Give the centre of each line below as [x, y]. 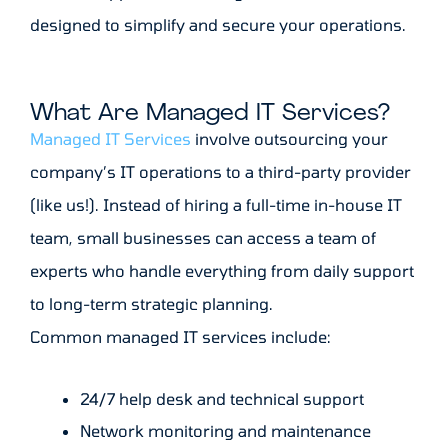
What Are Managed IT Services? [210, 114]
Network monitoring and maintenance [225, 431]
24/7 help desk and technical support [222, 399]
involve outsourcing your [289, 139]
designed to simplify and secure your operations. [218, 25]
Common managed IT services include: [180, 337]
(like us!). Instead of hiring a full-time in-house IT [216, 205]
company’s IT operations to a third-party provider [220, 172]
